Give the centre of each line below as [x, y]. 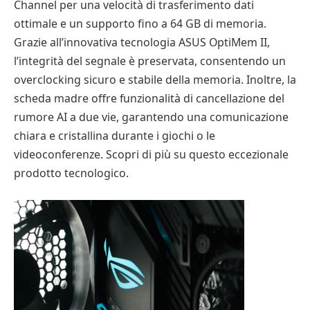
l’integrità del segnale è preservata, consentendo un [150, 61]
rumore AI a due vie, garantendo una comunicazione [151, 117]
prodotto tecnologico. [71, 173]
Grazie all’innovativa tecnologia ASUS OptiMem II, [142, 42]
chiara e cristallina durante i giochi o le [115, 136]
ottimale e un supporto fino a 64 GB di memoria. [140, 24]
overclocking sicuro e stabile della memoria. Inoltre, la [155, 80]
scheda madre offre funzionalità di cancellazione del [149, 98]
